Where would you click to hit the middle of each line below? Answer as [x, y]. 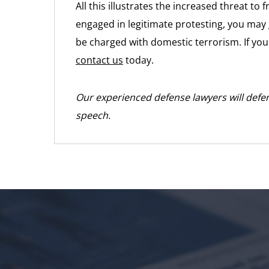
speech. [93, 115]
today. [138, 60]
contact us [99, 60]
